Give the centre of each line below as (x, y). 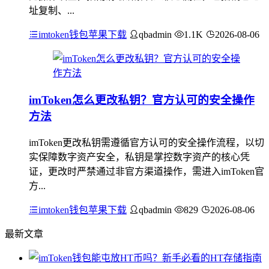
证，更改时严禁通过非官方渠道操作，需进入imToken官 (147, 171)
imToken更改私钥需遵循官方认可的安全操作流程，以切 (147, 142)
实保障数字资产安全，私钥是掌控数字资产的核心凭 (139, 157)
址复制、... (52, 11)
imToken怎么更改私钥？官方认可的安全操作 (142, 100)
